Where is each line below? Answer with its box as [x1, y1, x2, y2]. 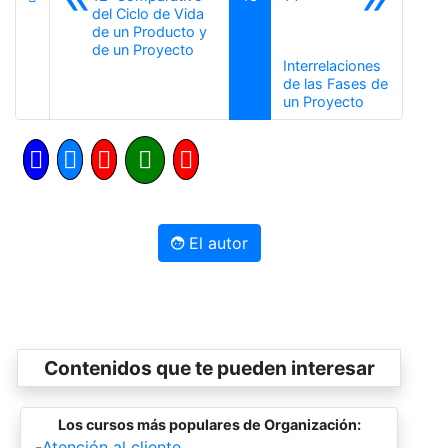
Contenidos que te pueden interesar [43, 356, 375, 381]
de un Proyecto [92, 41, 194, 59]
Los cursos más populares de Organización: [57, 416, 361, 434]
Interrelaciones [283, 57, 382, 75]
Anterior [193, 40, 246, 58]
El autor [183, 233, 248, 254]
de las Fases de [283, 75, 389, 93]
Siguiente [363, 92, 425, 110]
